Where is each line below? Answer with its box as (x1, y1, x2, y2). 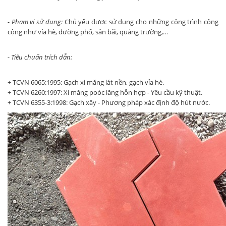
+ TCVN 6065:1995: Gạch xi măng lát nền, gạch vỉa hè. (8, 78, 164, 87)
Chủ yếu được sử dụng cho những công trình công (62, 17, 219, 27)
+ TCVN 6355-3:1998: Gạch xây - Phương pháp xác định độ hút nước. (8, 98, 210, 107)
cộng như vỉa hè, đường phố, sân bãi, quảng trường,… (8, 27, 168, 37)
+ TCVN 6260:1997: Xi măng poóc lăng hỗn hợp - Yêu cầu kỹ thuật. (8, 88, 202, 97)
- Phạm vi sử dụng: (8, 17, 63, 27)
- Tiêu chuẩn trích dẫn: (8, 52, 72, 62)
